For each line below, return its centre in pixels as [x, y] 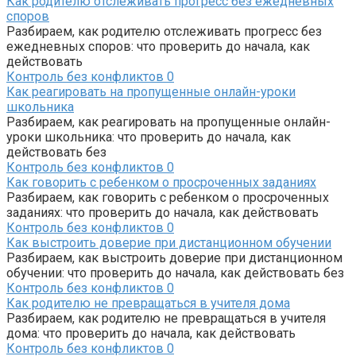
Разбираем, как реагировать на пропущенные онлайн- [168, 122]
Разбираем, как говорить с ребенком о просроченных [168, 198]
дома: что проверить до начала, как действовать [151, 334]
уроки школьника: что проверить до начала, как [149, 137]
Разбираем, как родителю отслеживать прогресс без [164, 32]
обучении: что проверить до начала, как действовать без [175, 273]
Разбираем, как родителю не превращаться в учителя [166, 319]
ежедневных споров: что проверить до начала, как [158, 47]
